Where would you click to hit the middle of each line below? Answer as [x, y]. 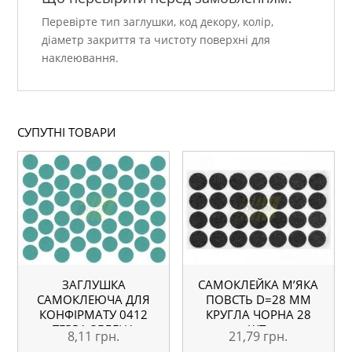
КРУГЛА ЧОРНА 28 [258, 315]
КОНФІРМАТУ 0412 [94, 315]
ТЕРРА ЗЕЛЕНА [93, 330]
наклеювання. [81, 57]
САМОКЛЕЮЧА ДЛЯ [94, 300]
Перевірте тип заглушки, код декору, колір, [158, 21]
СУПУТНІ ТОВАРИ [67, 132]
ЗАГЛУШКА [93, 285]
